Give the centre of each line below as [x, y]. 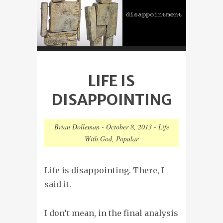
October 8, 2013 [129, 126]
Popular [127, 138]
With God [98, 138]
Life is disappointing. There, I [104, 170]
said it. [58, 184]
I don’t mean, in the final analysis [111, 213]
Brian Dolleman [77, 126]
